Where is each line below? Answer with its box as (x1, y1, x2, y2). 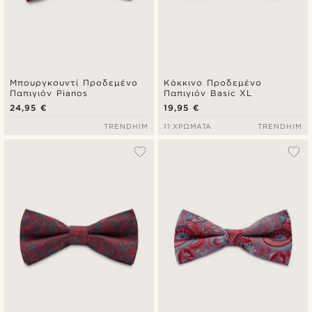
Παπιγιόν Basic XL (164, 87, 252, 98)
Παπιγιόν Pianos (10, 87, 88, 98)
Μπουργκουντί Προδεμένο (10, 77, 138, 88)
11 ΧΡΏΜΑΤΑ (164, 121, 212, 130)
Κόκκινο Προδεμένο (164, 77, 262, 88)
